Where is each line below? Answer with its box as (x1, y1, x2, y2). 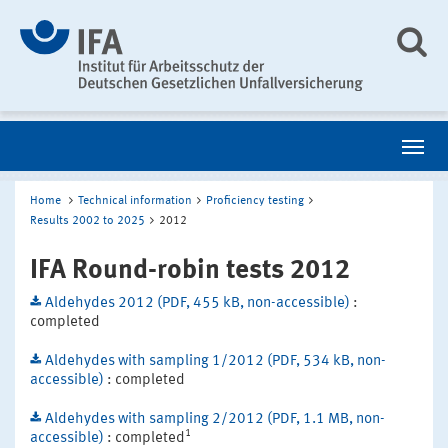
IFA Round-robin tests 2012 (30, 256, 350, 284)
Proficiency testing (206, 194, 304, 207)
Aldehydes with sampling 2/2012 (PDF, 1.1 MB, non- (45, 411, 385, 427)
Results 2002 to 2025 (30, 214, 145, 227)
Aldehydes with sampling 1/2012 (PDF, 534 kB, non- (45, 353, 386, 369)
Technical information (78, 194, 192, 207)
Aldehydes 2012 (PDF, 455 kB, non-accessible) (45, 295, 353, 311)
